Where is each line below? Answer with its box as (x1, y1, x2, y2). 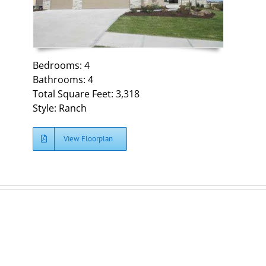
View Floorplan (64, 133, 113, 144)
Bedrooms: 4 (33, 58, 90, 72)
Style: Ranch (33, 101, 87, 115)
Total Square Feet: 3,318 (33, 87, 140, 100)
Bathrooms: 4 (33, 72, 94, 86)
